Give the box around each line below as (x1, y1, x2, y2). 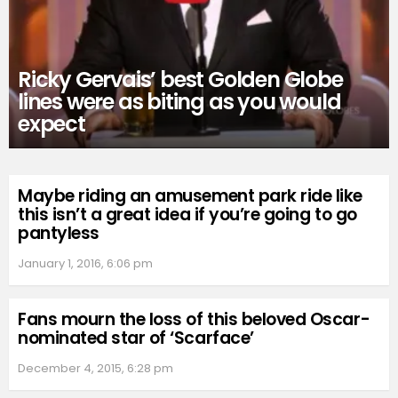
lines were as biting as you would (18, 86, 341, 116)
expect (18, 108, 85, 139)
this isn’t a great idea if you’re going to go (18, 203, 357, 227)
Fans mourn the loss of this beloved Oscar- (18, 307, 370, 332)
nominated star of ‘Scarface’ (18, 326, 254, 351)
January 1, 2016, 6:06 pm (18, 255, 153, 273)
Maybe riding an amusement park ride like (18, 184, 362, 209)
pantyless (18, 221, 99, 246)
